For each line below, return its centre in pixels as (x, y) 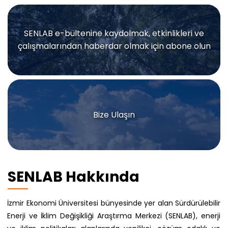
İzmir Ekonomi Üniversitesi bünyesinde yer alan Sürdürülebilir (114, 203)
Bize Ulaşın (114, 115)
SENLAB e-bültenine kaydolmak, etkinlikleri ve (114, 34)
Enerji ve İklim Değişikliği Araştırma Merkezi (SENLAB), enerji (114, 216)
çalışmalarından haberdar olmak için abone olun (114, 46)
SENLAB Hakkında (74, 177)
